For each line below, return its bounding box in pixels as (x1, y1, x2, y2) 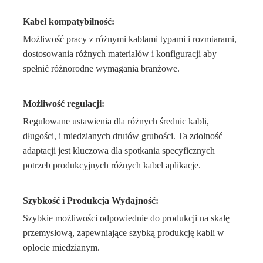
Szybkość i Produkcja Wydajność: (22, 195, 159, 205)
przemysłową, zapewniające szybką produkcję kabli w (22, 227, 224, 238)
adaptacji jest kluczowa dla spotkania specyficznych (22, 145, 215, 156)
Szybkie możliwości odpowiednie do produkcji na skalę (22, 213, 230, 223)
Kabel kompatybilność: (22, 16, 114, 26)
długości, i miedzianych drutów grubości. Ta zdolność (22, 130, 222, 141)
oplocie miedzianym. (22, 242, 100, 252)
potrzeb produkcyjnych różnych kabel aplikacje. (22, 160, 201, 170)
